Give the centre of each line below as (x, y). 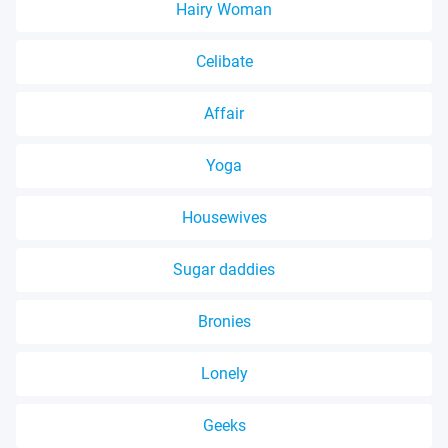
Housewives (224, 217)
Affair (224, 113)
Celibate (224, 61)
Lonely (224, 373)
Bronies (224, 321)
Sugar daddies (224, 269)
